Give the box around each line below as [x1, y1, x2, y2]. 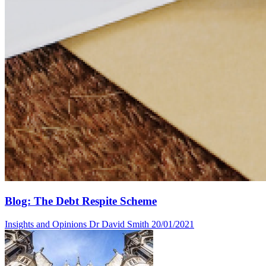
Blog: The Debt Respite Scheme [5, 194, 157, 207]
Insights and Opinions [5, 218, 87, 229]
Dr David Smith [89, 218, 149, 229]
